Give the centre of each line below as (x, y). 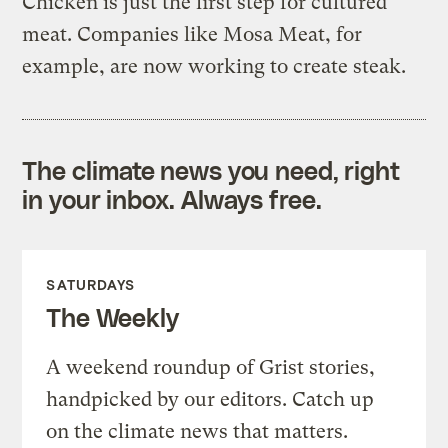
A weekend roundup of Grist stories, (211, 368)
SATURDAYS (91, 285)
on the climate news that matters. (197, 432)
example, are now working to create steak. (214, 67)
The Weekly (112, 317)
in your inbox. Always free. (172, 199)
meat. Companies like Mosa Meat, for (192, 35)
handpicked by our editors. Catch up (210, 400)
